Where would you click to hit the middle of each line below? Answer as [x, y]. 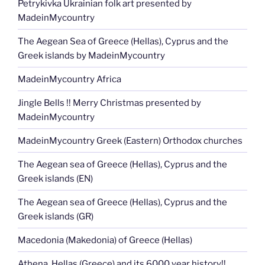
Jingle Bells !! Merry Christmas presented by [109, 103]
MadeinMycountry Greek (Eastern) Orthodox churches [130, 140]
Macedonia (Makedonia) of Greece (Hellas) [105, 240]
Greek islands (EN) [55, 178]
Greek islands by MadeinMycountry [91, 55]
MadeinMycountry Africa [70, 79]
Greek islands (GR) [56, 216]
